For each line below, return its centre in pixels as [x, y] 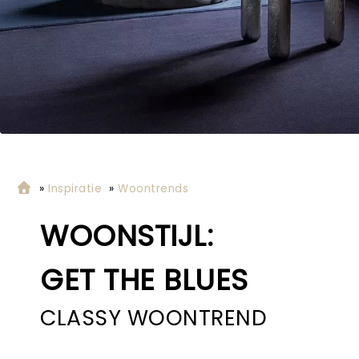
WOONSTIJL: [127, 236]
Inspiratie [75, 189]
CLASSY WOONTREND [153, 318]
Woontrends [153, 189]
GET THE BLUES [144, 280]
